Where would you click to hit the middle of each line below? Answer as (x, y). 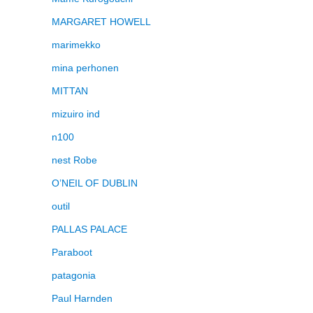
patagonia (74, 275)
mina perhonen (85, 67)
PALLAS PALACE (89, 229)
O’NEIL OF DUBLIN (95, 183)
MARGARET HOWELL (101, 21)
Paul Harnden (82, 298)
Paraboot (72, 252)
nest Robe (74, 160)
